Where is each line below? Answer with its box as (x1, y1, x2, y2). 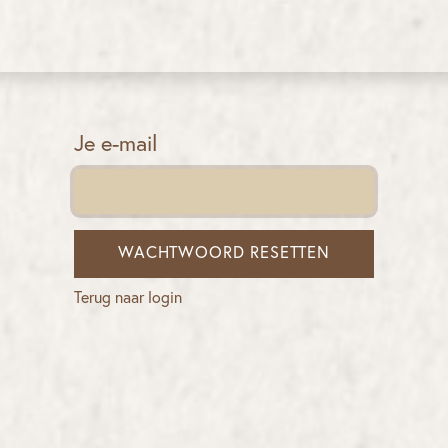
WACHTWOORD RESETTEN (118, 244, 330, 262)
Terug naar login (74, 289, 182, 306)
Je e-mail (74, 133, 157, 156)
